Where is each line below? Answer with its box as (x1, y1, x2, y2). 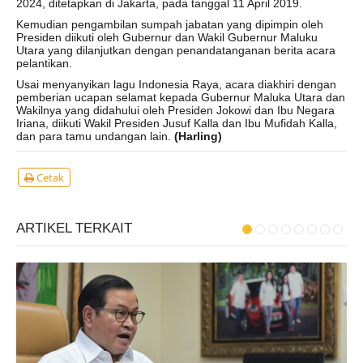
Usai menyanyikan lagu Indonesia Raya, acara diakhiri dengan (16, 78, 336, 91)
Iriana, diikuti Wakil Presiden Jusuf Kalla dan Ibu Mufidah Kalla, (16, 117, 337, 130)
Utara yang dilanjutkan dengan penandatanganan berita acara (16, 44, 335, 57)
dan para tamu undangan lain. (16, 130, 174, 143)
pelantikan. (16, 57, 72, 70)
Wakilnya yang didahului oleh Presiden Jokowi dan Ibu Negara (16, 104, 335, 117)
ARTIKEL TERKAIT (16, 220, 132, 236)
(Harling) (174, 130, 222, 143)
